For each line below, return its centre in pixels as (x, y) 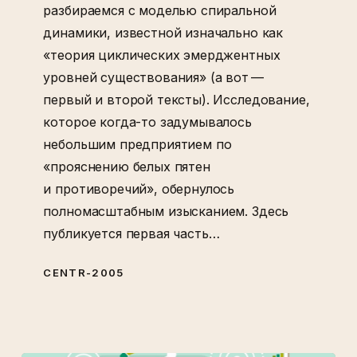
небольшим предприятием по (137, 145)
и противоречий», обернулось (139, 189)
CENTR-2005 (84, 273)
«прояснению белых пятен (127, 167)
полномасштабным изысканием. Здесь (166, 212)
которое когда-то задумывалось (147, 122)
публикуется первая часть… (131, 234)
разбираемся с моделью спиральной (160, 11)
